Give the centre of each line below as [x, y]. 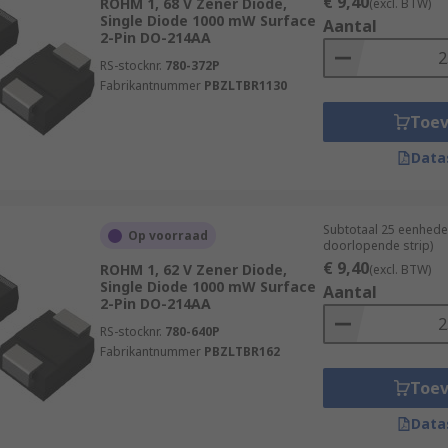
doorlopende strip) [377, 245]
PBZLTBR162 [241, 351]
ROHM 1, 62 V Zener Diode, [193, 269]
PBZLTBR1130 [245, 85]
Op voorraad [167, 235]
